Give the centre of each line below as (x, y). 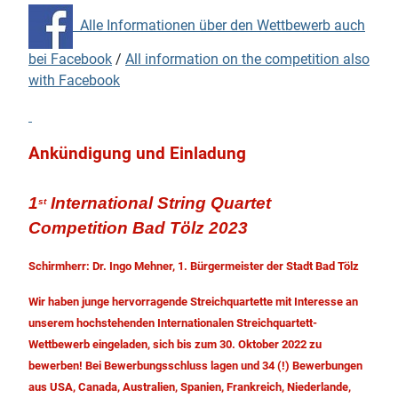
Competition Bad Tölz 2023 (138, 228)
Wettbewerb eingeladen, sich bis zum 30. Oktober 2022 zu (175, 345)
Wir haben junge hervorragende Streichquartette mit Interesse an (193, 302)
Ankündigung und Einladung (137, 154)
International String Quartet (159, 203)
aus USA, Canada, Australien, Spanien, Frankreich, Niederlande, (190, 387)
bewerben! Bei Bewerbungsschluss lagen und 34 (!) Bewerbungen (195, 366)
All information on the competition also (247, 60)
